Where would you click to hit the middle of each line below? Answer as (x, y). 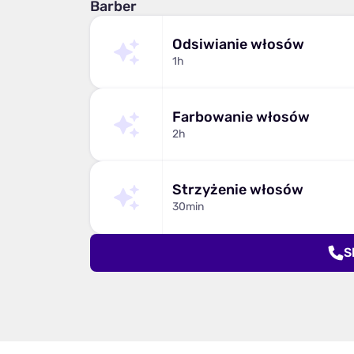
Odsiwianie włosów (238, 44)
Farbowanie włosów (241, 117)
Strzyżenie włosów (238, 190)
